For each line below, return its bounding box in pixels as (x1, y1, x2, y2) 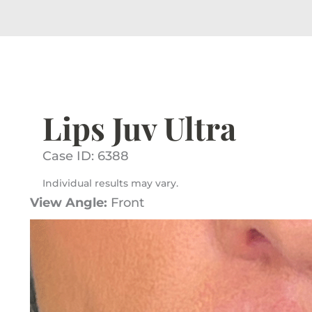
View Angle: (30, 194, 108, 210)
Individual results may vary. (42, 176, 179, 189)
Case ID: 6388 (42, 148, 130, 164)
